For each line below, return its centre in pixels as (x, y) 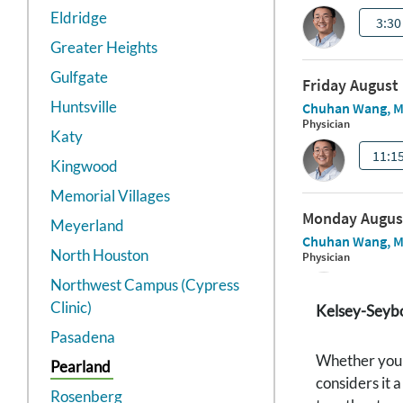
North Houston (99, 255)
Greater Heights (104, 48)
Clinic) (71, 308)
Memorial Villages (110, 196)
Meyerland (87, 226)
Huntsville (84, 107)
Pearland (81, 367)
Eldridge (79, 18)
